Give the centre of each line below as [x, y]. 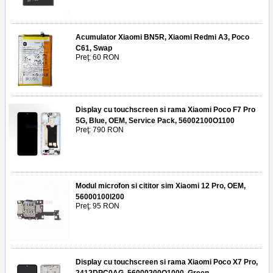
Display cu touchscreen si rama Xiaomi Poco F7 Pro [165, 110]
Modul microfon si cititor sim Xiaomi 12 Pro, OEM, [161, 186]
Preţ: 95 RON [97, 206]
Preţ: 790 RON [100, 130]
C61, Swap [94, 48]
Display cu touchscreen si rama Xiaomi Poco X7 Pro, [167, 262]
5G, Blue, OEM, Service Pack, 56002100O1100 [155, 121]
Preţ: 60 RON [97, 58]
